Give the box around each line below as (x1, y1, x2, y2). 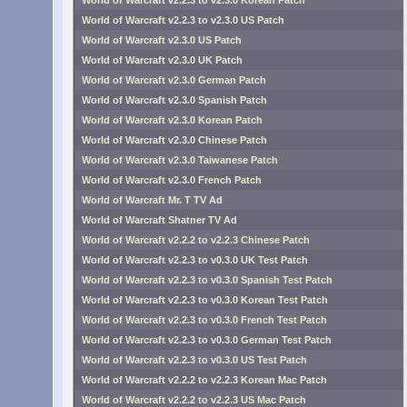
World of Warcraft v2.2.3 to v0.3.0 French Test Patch (82, 314, 327, 325)
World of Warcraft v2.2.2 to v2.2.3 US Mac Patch (82, 394, 306, 405)
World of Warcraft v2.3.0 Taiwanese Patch (82, 154, 278, 165)
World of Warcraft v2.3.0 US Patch (82, 35, 242, 45)
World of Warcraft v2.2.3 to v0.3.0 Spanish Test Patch (82, 274, 333, 285)
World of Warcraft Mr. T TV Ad (82, 194, 223, 205)
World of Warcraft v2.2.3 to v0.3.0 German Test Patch (82, 334, 332, 345)
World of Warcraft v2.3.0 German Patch (82, 74, 266, 85)
